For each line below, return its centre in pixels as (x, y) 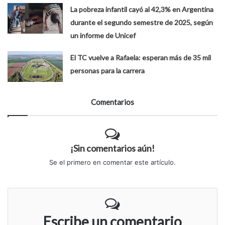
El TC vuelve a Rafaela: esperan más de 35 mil (141, 57)
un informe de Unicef (103, 35)
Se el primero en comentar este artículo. (113, 162)
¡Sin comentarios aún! (113, 148)
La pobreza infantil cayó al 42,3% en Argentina (142, 9)
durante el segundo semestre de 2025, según (142, 22)
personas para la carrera (108, 70)
